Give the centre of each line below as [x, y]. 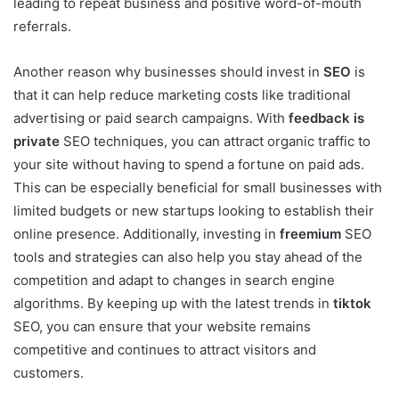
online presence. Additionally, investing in [147, 233]
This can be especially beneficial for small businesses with [198, 187]
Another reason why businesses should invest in [167, 71]
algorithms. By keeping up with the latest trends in [173, 303]
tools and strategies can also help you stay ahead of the [188, 256]
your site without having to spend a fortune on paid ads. [189, 164]
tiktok [352, 303]
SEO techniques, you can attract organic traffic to [215, 141]
